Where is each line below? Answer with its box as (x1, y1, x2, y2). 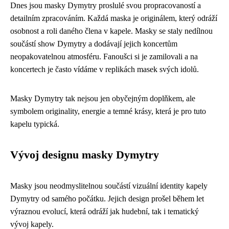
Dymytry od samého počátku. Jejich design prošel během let (10, 194, 204, 203)
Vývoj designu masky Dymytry (10, 149, 159, 162)
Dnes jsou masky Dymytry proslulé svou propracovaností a (10, 1, 201, 10)
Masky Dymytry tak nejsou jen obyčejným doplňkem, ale (10, 94, 195, 103)
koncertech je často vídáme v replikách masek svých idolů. (10, 65, 199, 74)
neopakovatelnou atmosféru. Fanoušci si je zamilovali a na (10, 52, 198, 61)
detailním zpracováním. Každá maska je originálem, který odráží (10, 14, 217, 23)
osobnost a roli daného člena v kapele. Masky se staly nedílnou (10, 27, 213, 36)
